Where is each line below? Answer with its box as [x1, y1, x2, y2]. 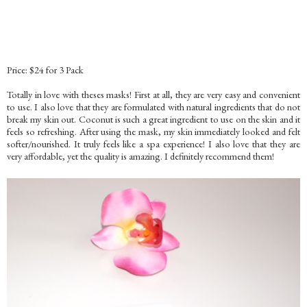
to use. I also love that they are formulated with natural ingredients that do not [7, 99, 300, 113]
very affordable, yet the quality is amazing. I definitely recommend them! [7, 149, 274, 162]
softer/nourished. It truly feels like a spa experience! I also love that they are [7, 136, 300, 150]
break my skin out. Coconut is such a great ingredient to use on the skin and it [7, 112, 300, 125]
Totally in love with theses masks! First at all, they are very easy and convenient [7, 87, 300, 101]
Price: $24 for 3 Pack [7, 62, 84, 76]
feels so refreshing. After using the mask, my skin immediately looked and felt [7, 124, 300, 138]
